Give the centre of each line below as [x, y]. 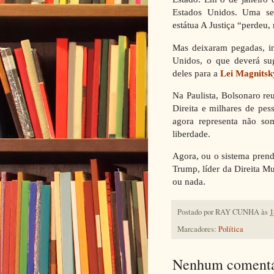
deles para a [196, 73]
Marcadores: [198, 229]
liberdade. [191, 134]
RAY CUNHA [237, 212]
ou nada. [189, 182]
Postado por [196, 212]
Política [231, 229]
